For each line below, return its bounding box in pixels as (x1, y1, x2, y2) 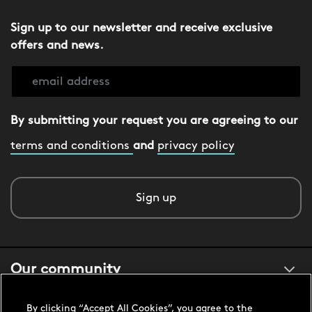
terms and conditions (10, 140, 133, 153)
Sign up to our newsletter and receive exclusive (10, 22, 272, 35)
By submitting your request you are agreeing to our (10, 115, 298, 127)
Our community (10, 263, 120, 278)
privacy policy (157, 140, 235, 153)
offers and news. (10, 40, 104, 52)
